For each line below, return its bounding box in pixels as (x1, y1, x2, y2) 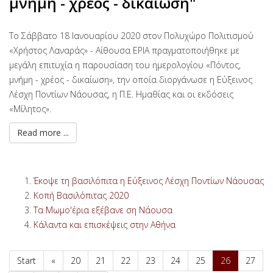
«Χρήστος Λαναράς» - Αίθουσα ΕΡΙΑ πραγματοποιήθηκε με (9, 44, 239, 56)
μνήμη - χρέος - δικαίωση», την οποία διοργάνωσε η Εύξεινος (9, 73, 252, 85)
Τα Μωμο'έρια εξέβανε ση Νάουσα (34, 204, 172, 216)
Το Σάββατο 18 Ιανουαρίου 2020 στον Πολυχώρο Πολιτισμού (9, 29, 253, 41)
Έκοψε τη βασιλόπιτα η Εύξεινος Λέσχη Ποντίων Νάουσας (34, 174, 264, 186)
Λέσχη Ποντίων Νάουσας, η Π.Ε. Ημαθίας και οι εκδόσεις (9, 88, 233, 100)
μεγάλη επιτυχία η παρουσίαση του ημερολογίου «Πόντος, (9, 58, 241, 71)
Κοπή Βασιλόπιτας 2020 (34, 189, 129, 201)
